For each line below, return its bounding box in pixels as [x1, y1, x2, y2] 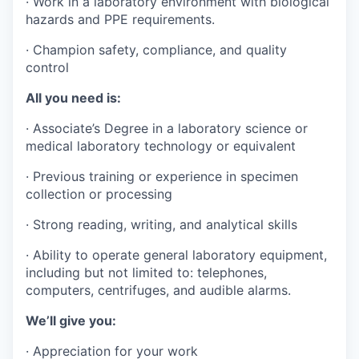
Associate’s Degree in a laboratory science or [33, 120, 308, 136]
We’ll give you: [26, 313, 116, 329]
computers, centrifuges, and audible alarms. [26, 282, 291, 298]
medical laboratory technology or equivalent [26, 138, 296, 154]
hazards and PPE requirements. [26, 11, 215, 27]
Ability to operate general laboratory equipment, [33, 247, 327, 263]
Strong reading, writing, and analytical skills [33, 216, 297, 232]
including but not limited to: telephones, [26, 264, 267, 280]
